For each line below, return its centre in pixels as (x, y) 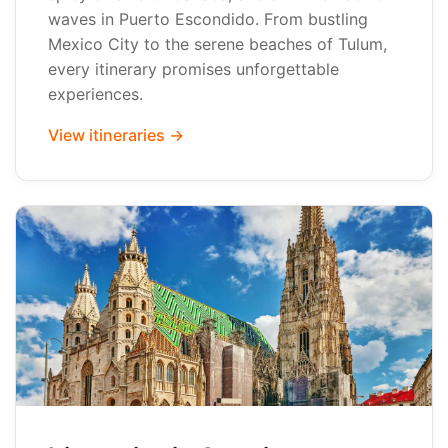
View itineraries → (116, 135)
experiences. (95, 94)
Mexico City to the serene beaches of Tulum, (217, 44)
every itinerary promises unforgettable (193, 69)
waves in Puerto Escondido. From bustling (208, 19)
